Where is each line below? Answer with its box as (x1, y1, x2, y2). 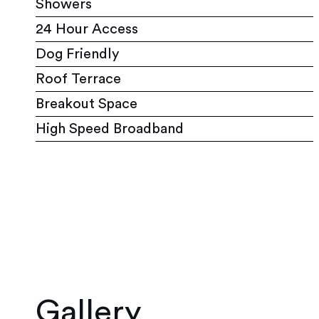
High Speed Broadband (36, 121, 184, 136)
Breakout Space (36, 96, 137, 111)
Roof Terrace (36, 71, 121, 86)
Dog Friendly (36, 46, 119, 61)
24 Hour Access (36, 21, 138, 36)
